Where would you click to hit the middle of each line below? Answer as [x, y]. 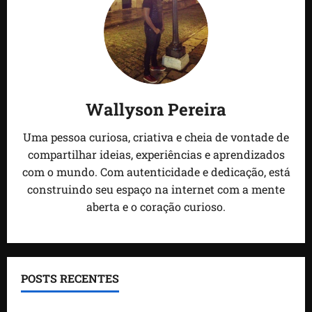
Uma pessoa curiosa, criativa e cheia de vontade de [156, 137]
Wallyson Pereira [156, 110]
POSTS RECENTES [70, 279]
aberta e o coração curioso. [156, 207]
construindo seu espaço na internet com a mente [156, 189]
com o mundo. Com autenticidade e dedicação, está [156, 172]
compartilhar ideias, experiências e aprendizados [156, 155]
